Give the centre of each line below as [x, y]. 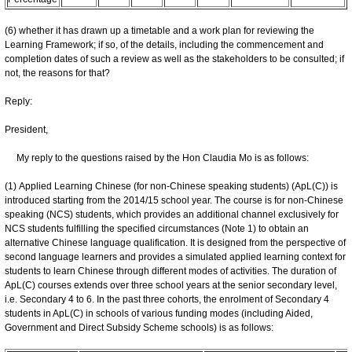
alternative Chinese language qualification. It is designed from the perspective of [175, 242]
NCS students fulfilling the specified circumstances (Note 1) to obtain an [157, 228]
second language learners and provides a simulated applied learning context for [175, 257]
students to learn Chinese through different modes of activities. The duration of [170, 271]
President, [26, 129]
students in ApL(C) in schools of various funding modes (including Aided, [159, 313]
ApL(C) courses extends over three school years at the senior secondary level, [171, 285]
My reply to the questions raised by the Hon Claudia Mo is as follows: [157, 158]
